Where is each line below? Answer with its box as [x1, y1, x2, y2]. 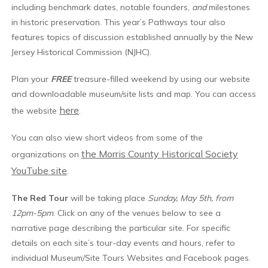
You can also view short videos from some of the [11, 132, 203, 143]
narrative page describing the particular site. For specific [11, 223, 230, 233]
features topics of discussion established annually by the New [11, 32, 253, 42]
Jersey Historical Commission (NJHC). [11, 47, 151, 57]
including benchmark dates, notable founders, [11, 2, 192, 13]
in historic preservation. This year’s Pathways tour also [11, 17, 226, 28]
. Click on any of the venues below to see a [53, 208, 221, 218]
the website [11, 105, 59, 116]
